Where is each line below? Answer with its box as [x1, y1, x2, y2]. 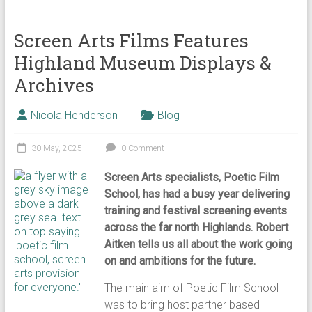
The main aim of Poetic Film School [104, 281, 279, 295]
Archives [13, 73, 94, 97]
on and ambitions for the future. [104, 254, 256, 267]
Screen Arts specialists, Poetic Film [104, 171, 280, 184]
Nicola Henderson [30, 109, 118, 122]
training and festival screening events [104, 204, 288, 217]
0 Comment [118, 143, 164, 153]
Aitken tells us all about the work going [104, 237, 293, 251]
